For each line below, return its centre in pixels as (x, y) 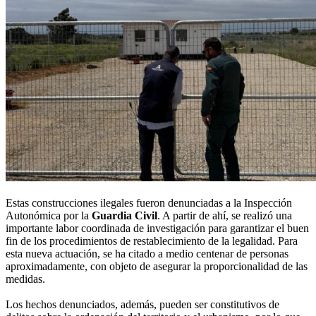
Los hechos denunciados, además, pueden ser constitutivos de (142, 305)
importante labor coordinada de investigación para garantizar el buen (157, 229)
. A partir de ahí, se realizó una (225, 216)
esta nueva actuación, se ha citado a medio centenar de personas (147, 254)
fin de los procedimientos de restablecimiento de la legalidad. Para (152, 241)
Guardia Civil (124, 216)
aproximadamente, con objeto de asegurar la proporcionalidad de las (157, 267)
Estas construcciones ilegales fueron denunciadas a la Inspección (149, 203)
